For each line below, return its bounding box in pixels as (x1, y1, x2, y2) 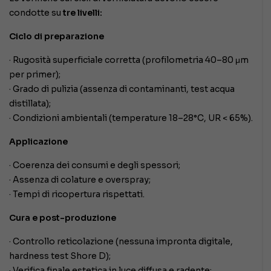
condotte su (9, 7, 63, 19)
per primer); (9, 69, 60, 80)
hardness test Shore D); (9, 250, 111, 262)
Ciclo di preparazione (9, 31, 104, 42)
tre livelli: (63, 7, 102, 19)
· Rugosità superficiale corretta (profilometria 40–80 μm (9, 54, 249, 66)
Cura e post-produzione (9, 212, 116, 224)
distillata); (9, 98, 51, 109)
